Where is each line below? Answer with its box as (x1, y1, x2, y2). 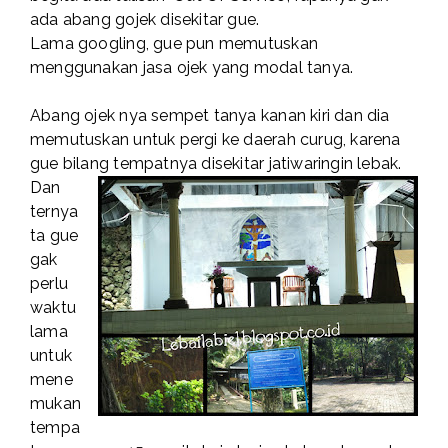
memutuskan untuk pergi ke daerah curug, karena (30, 130, 401, 150)
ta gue (30, 226, 79, 246)
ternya (30, 202, 79, 222)
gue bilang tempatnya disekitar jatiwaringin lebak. (30, 154, 402, 174)
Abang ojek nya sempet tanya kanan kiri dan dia (30, 106, 390, 126)
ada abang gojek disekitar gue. (30, 10, 260, 30)
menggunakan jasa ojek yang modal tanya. (30, 58, 354, 78)
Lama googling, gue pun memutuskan (30, 34, 318, 54)
